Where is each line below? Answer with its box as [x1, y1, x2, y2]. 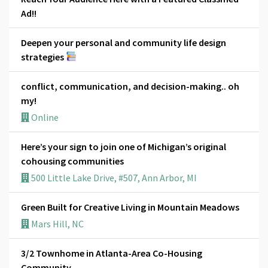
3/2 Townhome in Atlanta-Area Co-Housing [21, 246, 202, 259]
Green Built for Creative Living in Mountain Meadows [21, 200, 239, 213]
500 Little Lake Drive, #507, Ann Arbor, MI [29, 171, 197, 184]
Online [29, 111, 59, 123]
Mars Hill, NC [29, 217, 84, 230]
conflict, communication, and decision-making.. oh [21, 80, 239, 92]
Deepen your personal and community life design [21, 36, 226, 48]
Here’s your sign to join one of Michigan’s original [21, 140, 226, 153]
